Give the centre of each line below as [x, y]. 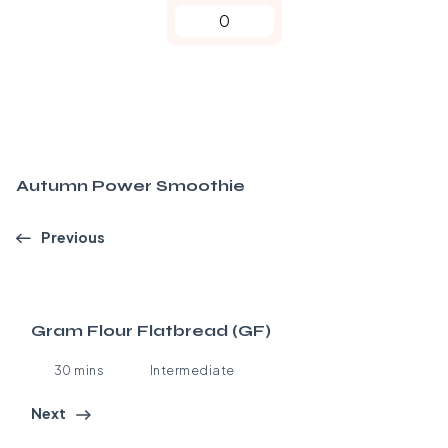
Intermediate [192, 369]
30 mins [78, 369]
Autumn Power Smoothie [130, 185]
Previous [73, 237]
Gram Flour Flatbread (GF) [151, 330]
